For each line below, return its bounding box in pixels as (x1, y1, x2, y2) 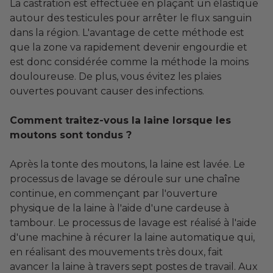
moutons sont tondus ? (10, 129, 132, 141)
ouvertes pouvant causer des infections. (10, 85, 204, 97)
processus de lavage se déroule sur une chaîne (10, 173, 240, 185)
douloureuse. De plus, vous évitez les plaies (10, 71, 221, 83)
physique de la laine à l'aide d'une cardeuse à (10, 202, 229, 214)
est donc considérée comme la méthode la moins (10, 56, 249, 68)
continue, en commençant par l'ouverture (10, 188, 218, 200)
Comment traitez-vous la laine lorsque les (10, 115, 231, 127)
